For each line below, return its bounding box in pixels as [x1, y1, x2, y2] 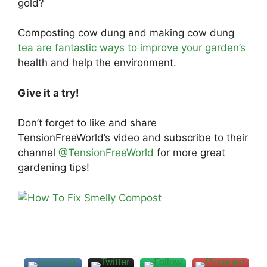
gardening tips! [18, 162, 89, 173]
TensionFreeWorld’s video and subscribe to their [18, 132, 248, 144]
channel [18, 147, 58, 159]
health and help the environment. [18, 57, 176, 69]
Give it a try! [18, 86, 79, 99]
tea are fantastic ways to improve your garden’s [18, 42, 246, 54]
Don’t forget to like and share [18, 117, 157, 129]
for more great [154, 147, 225, 159]
